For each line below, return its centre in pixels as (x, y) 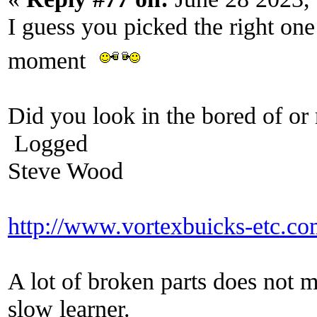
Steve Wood (65, 170)
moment (53, 60)
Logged (48, 143)
